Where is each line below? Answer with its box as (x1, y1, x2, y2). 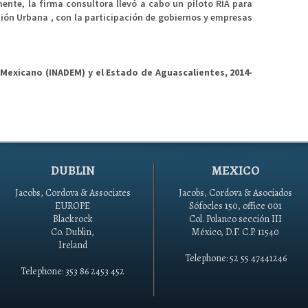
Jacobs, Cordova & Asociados (179, 186, 292, 199)
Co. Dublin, (51, 225, 94, 239)
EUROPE (55, 199, 90, 212)
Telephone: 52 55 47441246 (184, 252, 287, 265)
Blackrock (52, 212, 93, 225)
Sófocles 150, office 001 (189, 199, 282, 212)
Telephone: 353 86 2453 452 (21, 265, 124, 278)
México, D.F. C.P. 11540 (192, 225, 279, 239)
